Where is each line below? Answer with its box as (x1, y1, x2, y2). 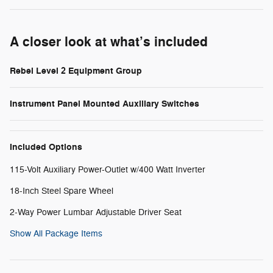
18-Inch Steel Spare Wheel (10, 186, 113, 197)
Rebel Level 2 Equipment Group (10, 65, 142, 77)
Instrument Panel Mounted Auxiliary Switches (10, 98, 199, 110)
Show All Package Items (10, 229, 102, 239)
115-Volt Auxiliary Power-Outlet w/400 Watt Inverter (10, 165, 205, 175)
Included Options (10, 141, 82, 154)
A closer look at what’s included (10, 34, 208, 51)
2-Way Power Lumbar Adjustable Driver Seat (10, 207, 182, 218)
